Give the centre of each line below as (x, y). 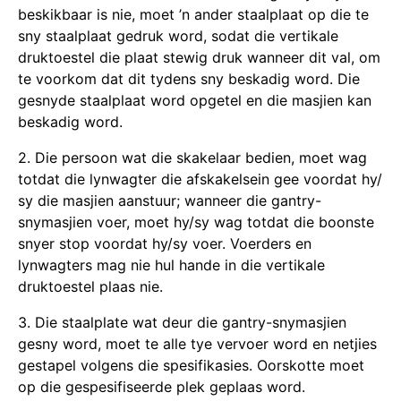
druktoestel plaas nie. (90, 286)
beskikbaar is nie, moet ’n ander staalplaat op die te (193, 14)
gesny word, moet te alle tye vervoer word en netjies (197, 343)
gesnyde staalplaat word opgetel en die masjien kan (195, 100)
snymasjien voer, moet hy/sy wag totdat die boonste (196, 222)
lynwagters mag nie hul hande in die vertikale (171, 264)
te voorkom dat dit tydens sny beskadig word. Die (189, 78)
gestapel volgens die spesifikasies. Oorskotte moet (191, 365)
